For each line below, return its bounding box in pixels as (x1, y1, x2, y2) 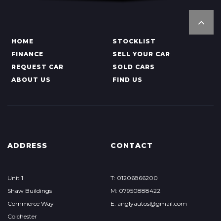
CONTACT (110, 141, 153, 150)
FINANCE (11, 50, 43, 58)
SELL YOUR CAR (112, 50, 170, 58)
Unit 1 (7, 174, 23, 182)
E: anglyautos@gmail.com (110, 200, 187, 208)
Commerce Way (7, 200, 54, 208)
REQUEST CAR (11, 63, 64, 71)
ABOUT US (11, 76, 51, 84)
